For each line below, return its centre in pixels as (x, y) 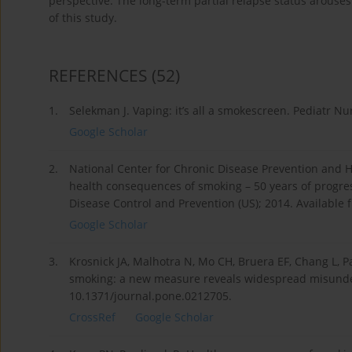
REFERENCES (98, 75)
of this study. (83, 17)
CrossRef (92, 317)
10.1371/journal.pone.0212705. (150, 295)
